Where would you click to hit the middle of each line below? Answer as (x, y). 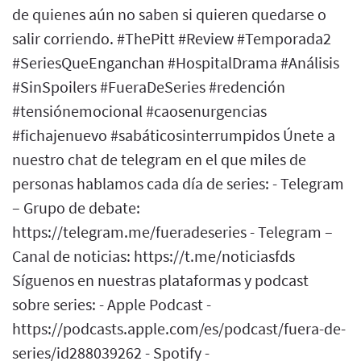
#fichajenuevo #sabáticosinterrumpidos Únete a (174, 135)
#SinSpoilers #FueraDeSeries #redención (149, 86)
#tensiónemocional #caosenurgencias (139, 110)
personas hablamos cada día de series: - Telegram (178, 183)
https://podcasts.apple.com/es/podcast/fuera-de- (179, 328)
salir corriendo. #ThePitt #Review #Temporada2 (172, 38)
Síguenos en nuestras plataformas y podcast (160, 280)
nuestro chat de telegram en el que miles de (159, 159)
